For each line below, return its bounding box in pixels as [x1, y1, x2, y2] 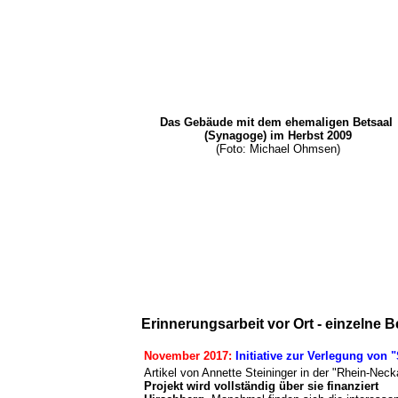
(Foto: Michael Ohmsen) [216, 142, 340, 155]
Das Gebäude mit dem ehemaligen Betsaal [160, 115, 396, 129]
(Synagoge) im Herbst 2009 [204, 129, 352, 142]
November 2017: [144, 349, 232, 362]
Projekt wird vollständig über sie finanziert [144, 379, 378, 393]
